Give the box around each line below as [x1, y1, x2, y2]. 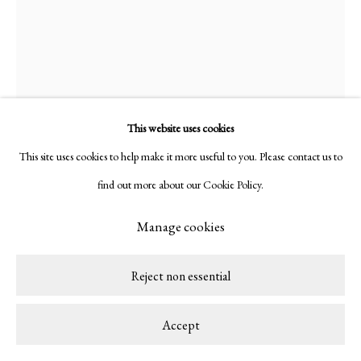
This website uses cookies [127, 121, 234, 136]
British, [135, 243, 181, 261]
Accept [161, 317, 200, 334]
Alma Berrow [16, 235, 131, 263]
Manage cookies [136, 218, 225, 236]
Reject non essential [131, 268, 230, 284]
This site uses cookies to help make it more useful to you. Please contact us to [19, 149, 342, 164]
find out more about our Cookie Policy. [98, 177, 263, 193]
